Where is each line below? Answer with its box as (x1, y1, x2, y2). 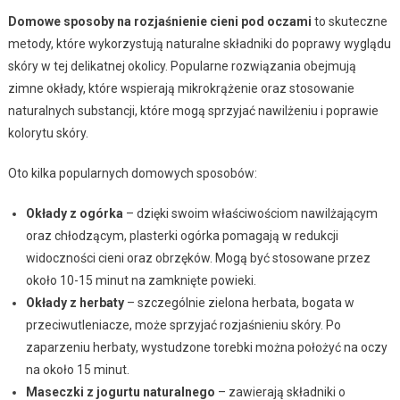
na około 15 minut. (25, 362, 129, 377)
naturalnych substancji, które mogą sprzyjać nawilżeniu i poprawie (7, 103, 379, 118)
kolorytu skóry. (7, 125, 88, 140)
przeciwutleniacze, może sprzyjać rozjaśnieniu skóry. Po (25, 317, 341, 332)
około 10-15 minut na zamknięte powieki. (25, 272, 256, 287)
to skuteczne (311, 13, 387, 29)
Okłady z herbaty (25, 295, 124, 310)
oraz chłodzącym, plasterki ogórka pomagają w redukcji (25, 228, 338, 243)
